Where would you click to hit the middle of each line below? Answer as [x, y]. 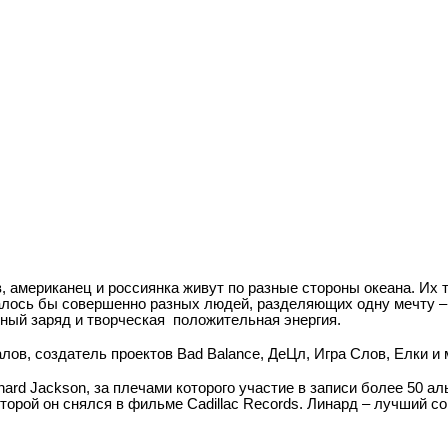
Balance [233, 354]
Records [271, 404]
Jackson [58, 388]
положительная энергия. [257, 320]
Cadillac [213, 404]
